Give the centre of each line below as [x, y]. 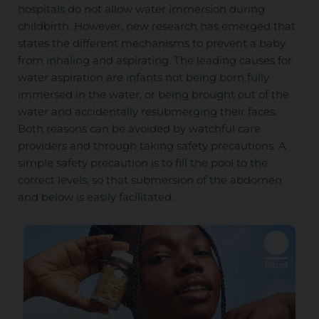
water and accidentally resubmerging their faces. [147, 111]
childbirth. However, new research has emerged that [156, 26]
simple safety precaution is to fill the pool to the [142, 162]
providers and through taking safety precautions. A [152, 145]
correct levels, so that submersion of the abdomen [150, 179]
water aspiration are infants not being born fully [143, 77]
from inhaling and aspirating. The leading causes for [155, 60]
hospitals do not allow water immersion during [141, 9]
